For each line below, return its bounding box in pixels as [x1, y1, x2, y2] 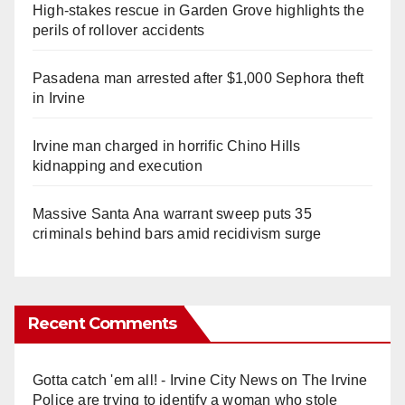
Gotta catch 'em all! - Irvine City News [33, 372, 278, 388]
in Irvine [33, 89, 85, 106]
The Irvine [301, 372, 368, 388]
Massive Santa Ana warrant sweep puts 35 [33, 205, 312, 221]
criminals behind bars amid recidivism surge [33, 225, 322, 241]
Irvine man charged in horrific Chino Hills [33, 137, 301, 154]
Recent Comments [28, 313, 177, 334]
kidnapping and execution [33, 157, 202, 174]
